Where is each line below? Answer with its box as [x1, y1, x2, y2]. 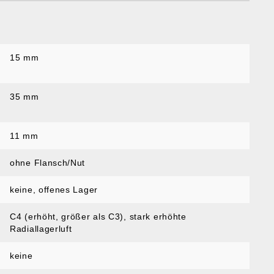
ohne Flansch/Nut [10, 158, 86, 168]
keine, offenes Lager [10, 185, 98, 194]
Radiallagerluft [10, 224, 72, 234]
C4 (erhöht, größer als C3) [10, 212, 124, 221]
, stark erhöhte [124, 212, 187, 221]
